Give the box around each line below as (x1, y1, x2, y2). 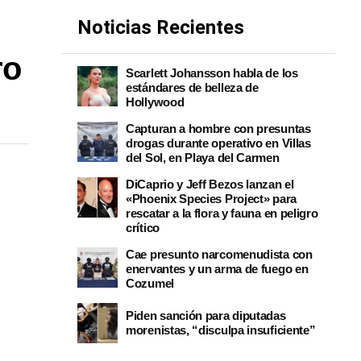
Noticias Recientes (77, 16, 244, 39)
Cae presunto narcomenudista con (126, 247, 313, 261)
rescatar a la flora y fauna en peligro (126, 206, 318, 220)
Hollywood (126, 95, 185, 109)
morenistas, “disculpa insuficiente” (126, 323, 316, 337)
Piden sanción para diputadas (126, 309, 286, 322)
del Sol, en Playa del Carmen (126, 151, 280, 164)
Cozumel (126, 276, 174, 290)
